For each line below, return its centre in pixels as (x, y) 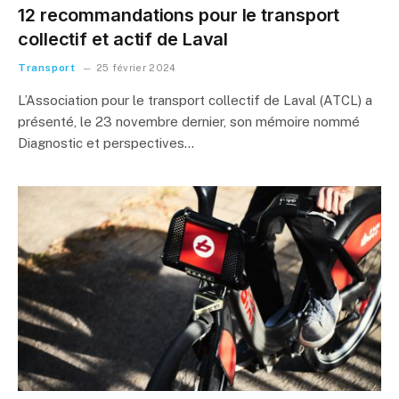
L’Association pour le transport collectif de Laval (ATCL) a (195, 100)
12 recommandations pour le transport (179, 15)
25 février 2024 (136, 68)
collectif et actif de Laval (123, 39)
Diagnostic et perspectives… (106, 143)
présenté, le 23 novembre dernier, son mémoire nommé (189, 122)
